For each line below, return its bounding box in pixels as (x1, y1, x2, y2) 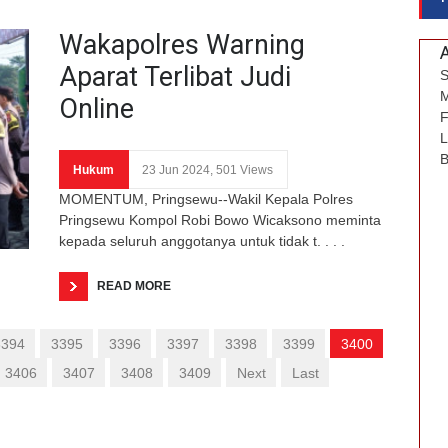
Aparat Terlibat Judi (59, 60, 291, 93)
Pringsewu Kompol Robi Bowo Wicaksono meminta (59, 211, 381, 228)
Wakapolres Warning (59, 28, 305, 61)
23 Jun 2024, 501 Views (142, 162, 273, 177)
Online (59, 92, 134, 125)
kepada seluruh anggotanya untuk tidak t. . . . (59, 232, 345, 249)
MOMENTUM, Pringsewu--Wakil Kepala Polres (59, 190, 353, 207)
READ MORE (97, 278, 171, 293)
